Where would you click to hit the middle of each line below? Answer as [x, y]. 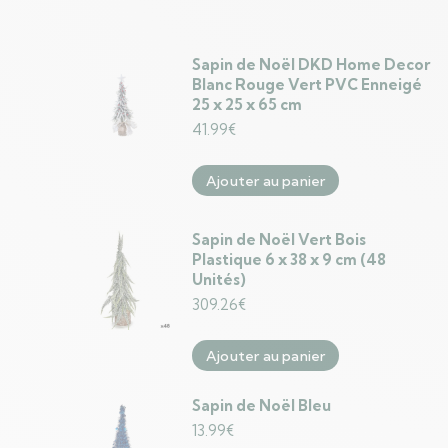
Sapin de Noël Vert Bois [279, 239]
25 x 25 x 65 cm [247, 104]
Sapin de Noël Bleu [261, 405]
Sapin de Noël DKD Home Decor [311, 64]
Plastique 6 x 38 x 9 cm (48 [289, 259]
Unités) [219, 279]
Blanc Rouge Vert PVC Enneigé [307, 84]
